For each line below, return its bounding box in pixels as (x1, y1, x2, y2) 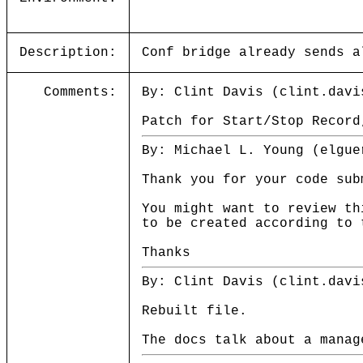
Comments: (44, 85, 117, 100)
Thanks (142, 246, 190, 260)
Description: (19, 45, 117, 60)
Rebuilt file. (142, 304, 247, 318)
